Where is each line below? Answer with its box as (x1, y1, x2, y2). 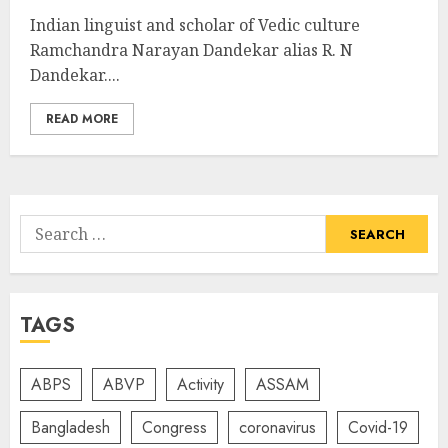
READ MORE (46, 110, 118, 128)
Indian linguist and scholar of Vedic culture (30, 14, 360, 36)
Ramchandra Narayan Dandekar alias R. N (30, 39, 353, 61)
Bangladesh (31, 415, 110, 439)
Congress (142, 415, 207, 439)
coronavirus (239, 415, 316, 439)
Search (19, 215, 72, 238)
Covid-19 (348, 415, 408, 439)
